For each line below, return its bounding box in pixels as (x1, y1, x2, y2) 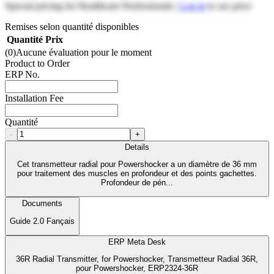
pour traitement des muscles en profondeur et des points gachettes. (17, 169, 257, 179)
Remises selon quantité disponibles (5, 21, 139, 32)
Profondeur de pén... (101, 178, 173, 188)
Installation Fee (5, 92, 64, 103)
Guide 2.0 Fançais (10, 216, 75, 226)
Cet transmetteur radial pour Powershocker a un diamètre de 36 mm (17, 160, 257, 169)
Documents (22, 199, 62, 209)
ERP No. (5, 68, 40, 80)
